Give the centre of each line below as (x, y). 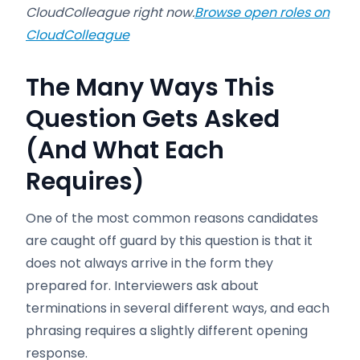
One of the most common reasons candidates (172, 218)
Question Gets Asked (153, 119)
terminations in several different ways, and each (178, 308)
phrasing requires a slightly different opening (167, 331)
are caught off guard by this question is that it (169, 241)
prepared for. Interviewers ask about (142, 286)
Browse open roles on (262, 12)
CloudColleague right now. (110, 12)
